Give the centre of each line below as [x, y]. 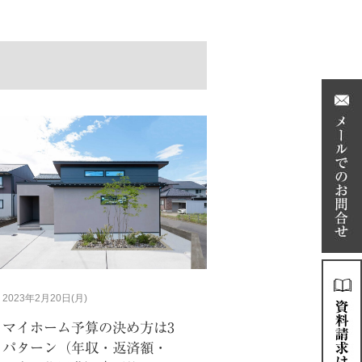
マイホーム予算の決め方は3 [89, 327]
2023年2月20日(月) [45, 299]
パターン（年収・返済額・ [85, 347]
